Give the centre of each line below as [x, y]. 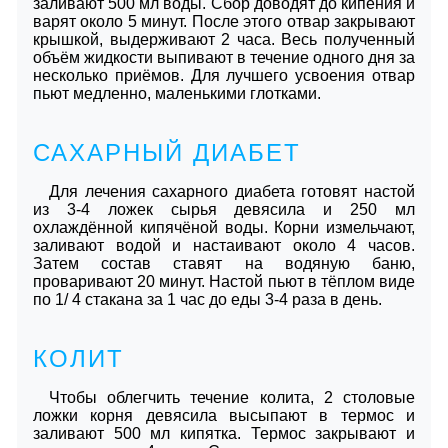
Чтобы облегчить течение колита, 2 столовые [232, 397]
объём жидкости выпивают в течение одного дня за [224, 57]
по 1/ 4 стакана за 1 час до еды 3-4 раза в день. [207, 299]
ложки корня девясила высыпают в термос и [224, 415]
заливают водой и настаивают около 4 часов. [224, 245]
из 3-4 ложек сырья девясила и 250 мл [224, 209]
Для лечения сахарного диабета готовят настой [232, 191]
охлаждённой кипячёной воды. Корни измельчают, [224, 227]
